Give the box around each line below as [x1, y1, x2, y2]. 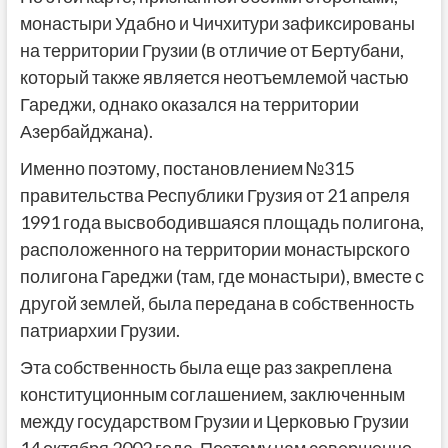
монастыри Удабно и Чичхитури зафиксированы [19, 12, 415, 35]
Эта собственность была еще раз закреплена [19, 356, 392, 379]
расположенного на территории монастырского [19, 238, 410, 261]
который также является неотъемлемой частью [19, 66, 409, 89]
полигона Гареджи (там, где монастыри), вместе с [19, 265, 424, 288]
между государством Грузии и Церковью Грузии [19, 410, 409, 433]
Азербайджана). [19, 120, 153, 143]
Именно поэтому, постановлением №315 [19, 157, 354, 180]
